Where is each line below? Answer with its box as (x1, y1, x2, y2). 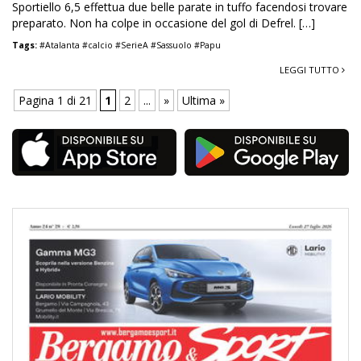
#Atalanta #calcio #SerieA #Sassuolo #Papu (39, 39, 221, 51)
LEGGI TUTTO (280, 63, 342, 76)
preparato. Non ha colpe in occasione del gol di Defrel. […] (12, 15, 315, 31)
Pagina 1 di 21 (19, 92, 92, 108)
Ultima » (182, 92, 225, 108)
